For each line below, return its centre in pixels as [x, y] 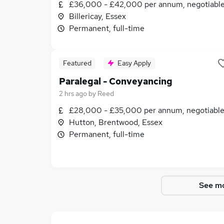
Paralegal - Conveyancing [116, 81]
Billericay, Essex [97, 16]
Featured [77, 63]
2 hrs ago [73, 93]
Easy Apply [134, 63]
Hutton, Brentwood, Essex [116, 122]
